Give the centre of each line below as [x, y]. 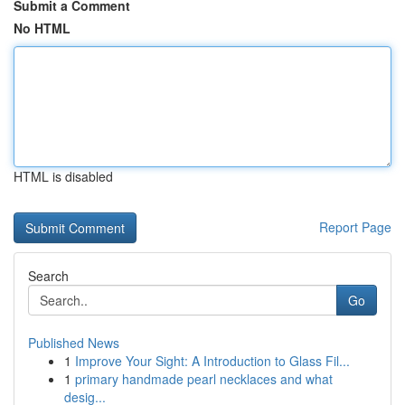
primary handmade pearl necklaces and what [204, 379]
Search [48, 276]
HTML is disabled [63, 176]
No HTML [42, 28]
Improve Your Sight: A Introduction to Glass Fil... [212, 361]
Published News [74, 343]
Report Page [355, 227]
